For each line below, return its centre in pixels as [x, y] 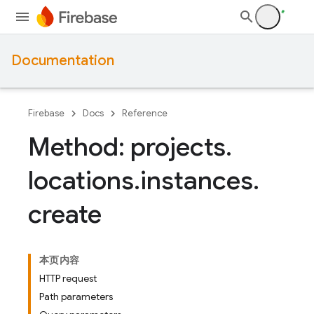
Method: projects [127, 147]
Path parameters [76, 296]
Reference [145, 113]
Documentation [63, 61]
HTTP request [68, 278]
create [65, 214]
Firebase [46, 113]
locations [81, 180]
